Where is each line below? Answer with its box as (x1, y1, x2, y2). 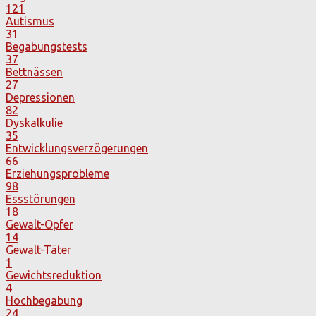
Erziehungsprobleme (6, 166, 109, 180)
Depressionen (6, 90, 75, 104)
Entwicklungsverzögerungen (6, 141, 148, 154)
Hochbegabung (6, 293, 83, 307)
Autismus (6, 14, 54, 28)
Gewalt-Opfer (6, 217, 73, 231)
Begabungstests (6, 39, 87, 53)
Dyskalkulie (6, 116, 63, 129)
